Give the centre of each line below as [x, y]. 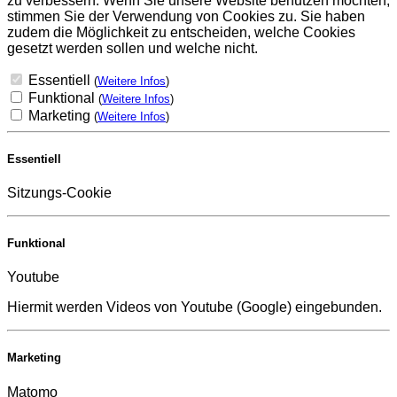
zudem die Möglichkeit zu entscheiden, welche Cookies [181, 32]
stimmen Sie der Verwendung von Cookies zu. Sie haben [186, 16]
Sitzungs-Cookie [59, 192]
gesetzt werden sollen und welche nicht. [132, 48]
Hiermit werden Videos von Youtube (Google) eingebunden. [195, 307]
